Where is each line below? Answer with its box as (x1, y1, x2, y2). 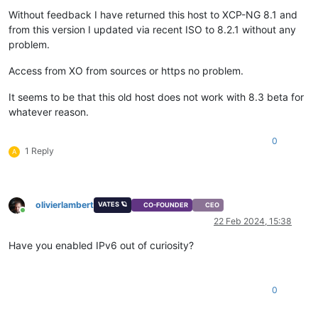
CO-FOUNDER (143, 201, 189, 209)
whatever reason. (9, 105, 89, 118)
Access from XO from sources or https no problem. (9, 64, 243, 77)
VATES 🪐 (97, 199, 127, 208)
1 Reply (25, 145, 54, 156)
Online (22, 210, 48, 221)
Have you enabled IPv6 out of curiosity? (9, 239, 194, 252)
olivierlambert (35, 199, 94, 210)
